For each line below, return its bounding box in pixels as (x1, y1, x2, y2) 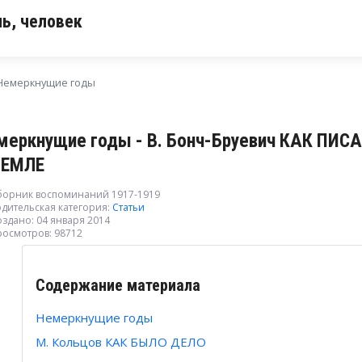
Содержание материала (36, 276, 200, 296)
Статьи (112, 200, 145, 215)
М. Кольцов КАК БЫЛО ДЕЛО (36, 334, 206, 351)
